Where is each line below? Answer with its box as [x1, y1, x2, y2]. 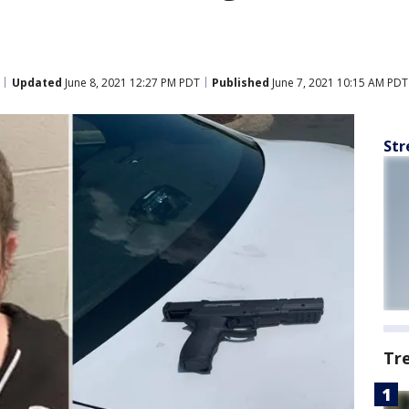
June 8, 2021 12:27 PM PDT [62, 74, 200, 90]
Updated [12, 74, 62, 90]
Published [212, 74, 269, 90]
